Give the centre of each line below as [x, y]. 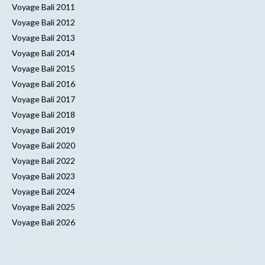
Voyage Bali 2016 [43, 84]
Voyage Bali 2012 [43, 22]
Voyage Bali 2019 [43, 130]
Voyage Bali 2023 [43, 176]
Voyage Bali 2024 [43, 192]
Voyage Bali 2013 [43, 38]
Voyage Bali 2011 [43, 7]
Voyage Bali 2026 [43, 222]
